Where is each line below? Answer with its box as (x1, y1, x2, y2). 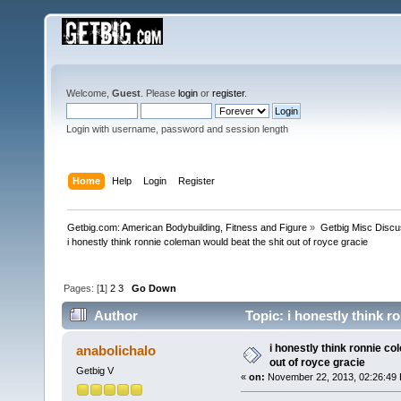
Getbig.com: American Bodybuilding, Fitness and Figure (67, 221, 308, 233)
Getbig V (75, 365, 114, 377)
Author (94, 308, 139, 324)
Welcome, (66, 88, 112, 98)
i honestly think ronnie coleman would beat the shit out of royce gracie (67, 235, 369, 247)
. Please (141, 88, 178, 98)
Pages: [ (64, 282, 100, 294)
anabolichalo (76, 343, 157, 359)
